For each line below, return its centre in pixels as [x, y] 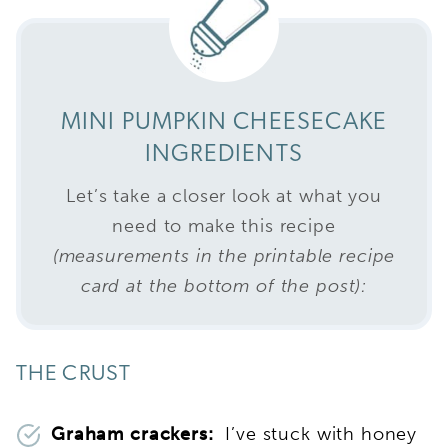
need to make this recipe [224, 225]
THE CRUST [73, 374]
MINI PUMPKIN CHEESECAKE [224, 122]
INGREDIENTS [224, 154]
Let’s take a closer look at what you [224, 195]
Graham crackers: [138, 433]
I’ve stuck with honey [321, 433]
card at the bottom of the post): [224, 285]
